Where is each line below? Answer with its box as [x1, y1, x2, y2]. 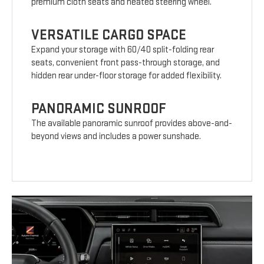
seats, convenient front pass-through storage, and [31, 57, 220, 69]
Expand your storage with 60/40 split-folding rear [31, 44, 214, 56]
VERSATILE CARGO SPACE [31, 27, 187, 44]
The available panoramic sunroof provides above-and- [31, 118, 233, 130]
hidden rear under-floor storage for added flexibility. [31, 70, 222, 82]
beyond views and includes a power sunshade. [31, 131, 202, 143]
